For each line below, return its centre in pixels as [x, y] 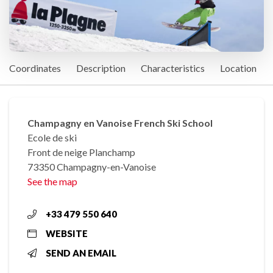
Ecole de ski [52, 138]
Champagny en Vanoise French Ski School [120, 123]
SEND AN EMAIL [81, 253]
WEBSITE [67, 234]
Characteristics [173, 68]
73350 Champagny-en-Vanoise [92, 167]
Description [101, 68]
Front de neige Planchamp [81, 152]
